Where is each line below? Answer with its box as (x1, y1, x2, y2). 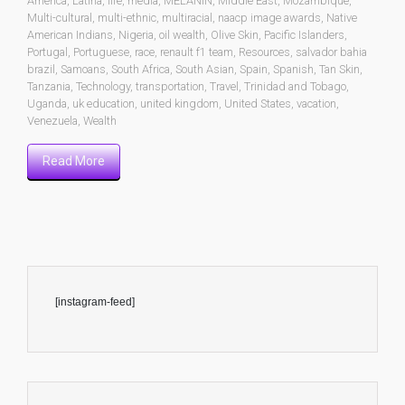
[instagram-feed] (55, 295, 135, 308)
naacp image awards (218, 10, 321, 24)
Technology (76, 79, 130, 93)
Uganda (27, 96, 67, 110)
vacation (297, 96, 336, 110)
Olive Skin (211, 27, 259, 42)
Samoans (61, 61, 106, 76)
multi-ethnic (98, 10, 156, 24)
